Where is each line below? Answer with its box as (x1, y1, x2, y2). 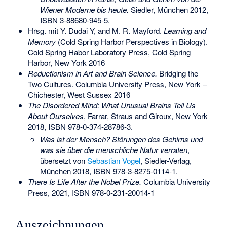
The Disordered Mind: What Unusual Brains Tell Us (27, 99, 196, 110)
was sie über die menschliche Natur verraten (40, 144, 188, 156)
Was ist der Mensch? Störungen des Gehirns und (40, 134, 203, 145)
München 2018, (40, 166, 94, 177)
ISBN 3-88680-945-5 (40, 14, 108, 25)
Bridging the (157, 67, 198, 79)
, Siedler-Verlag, (140, 155, 192, 166)
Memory (27, 35, 56, 47)
